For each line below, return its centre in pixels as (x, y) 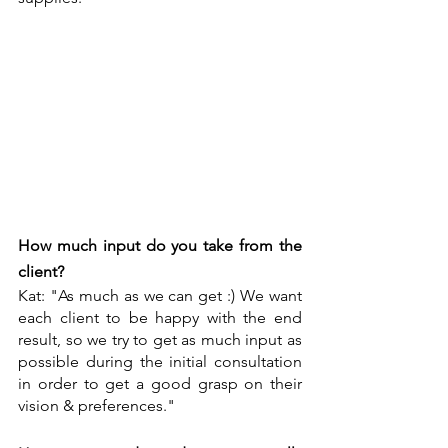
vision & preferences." (96, 405)
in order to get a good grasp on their (160, 383)
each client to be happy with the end (160, 317)
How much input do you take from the (160, 245)
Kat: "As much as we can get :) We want (160, 295)
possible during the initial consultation (160, 361)
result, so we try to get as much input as (160, 339)
